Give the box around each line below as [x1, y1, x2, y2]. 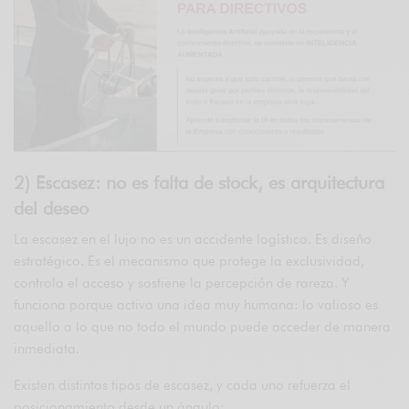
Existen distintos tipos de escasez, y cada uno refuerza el [14, 376, 351, 393]
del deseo [14, 196, 89, 219]
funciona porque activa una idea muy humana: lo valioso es [14, 296, 379, 313]
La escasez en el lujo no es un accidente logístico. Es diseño [14, 230, 372, 247]
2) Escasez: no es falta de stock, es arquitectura [14, 171, 384, 194]
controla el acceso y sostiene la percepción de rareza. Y [14, 274, 351, 291]
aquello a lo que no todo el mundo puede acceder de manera [14, 318, 392, 335]
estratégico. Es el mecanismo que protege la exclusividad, [14, 252, 365, 269]
